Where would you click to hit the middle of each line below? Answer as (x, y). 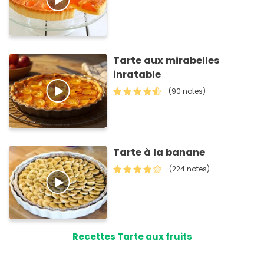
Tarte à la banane (159, 152)
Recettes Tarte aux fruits (132, 237)
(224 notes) (190, 169)
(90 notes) (187, 91)
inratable (137, 75)
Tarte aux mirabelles (167, 61)
